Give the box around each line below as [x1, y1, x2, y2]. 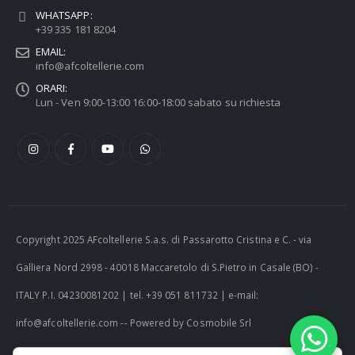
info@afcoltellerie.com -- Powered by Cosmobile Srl [16, 315, 252, 329]
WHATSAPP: [36, 7, 93, 22]
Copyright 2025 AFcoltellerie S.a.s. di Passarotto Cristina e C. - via [16, 232, 312, 246]
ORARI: [36, 80, 68, 95]
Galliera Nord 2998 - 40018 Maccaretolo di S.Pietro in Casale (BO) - [16, 260, 319, 273]
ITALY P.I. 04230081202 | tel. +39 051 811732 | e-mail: [16, 288, 259, 301]
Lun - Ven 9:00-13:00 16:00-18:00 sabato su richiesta [36, 94, 281, 109]
